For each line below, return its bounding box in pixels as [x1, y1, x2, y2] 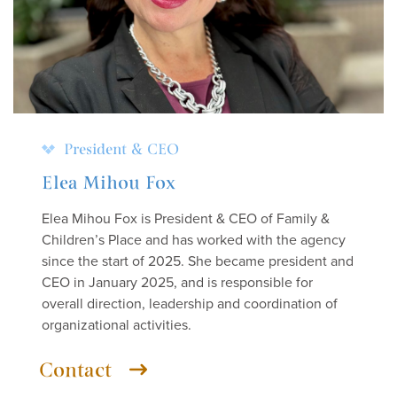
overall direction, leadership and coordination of [42, 295, 338, 313]
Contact [39, 358, 112, 383]
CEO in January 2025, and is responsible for [42, 274, 313, 292]
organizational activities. [42, 316, 191, 334]
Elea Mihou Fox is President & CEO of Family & [42, 210, 330, 228]
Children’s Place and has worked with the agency [42, 231, 346, 249]
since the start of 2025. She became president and [42, 253, 354, 270]
